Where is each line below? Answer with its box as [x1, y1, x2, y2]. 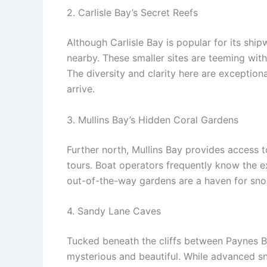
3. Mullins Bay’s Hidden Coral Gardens [67, 113, 238, 126]
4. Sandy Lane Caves [67, 205, 161, 218]
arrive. [67, 82, 95, 95]
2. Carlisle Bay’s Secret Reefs [67, 6, 198, 18]
